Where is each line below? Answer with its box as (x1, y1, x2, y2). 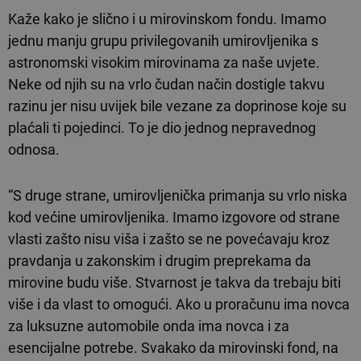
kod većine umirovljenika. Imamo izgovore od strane (8, 208, 340, 226)
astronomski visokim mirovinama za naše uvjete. (8, 53, 320, 71)
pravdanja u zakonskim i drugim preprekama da (8, 251, 311, 269)
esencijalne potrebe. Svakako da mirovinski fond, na (8, 338, 338, 356)
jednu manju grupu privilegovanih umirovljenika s (8, 31, 318, 49)
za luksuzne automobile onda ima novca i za (8, 317, 289, 334)
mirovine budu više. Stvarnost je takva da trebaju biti (8, 273, 341, 291)
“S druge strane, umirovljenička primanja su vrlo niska (8, 186, 347, 204)
